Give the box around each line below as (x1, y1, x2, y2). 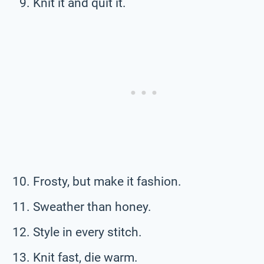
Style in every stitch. (33, 225, 142, 239)
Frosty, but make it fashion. (33, 174, 181, 189)
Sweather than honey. (33, 199, 151, 214)
